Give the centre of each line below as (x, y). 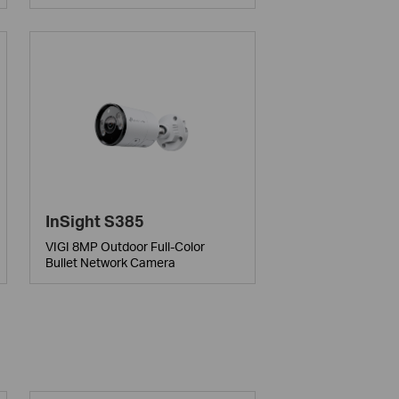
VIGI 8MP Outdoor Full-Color (126, 246)
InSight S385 (95, 220)
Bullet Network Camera (111, 262)
